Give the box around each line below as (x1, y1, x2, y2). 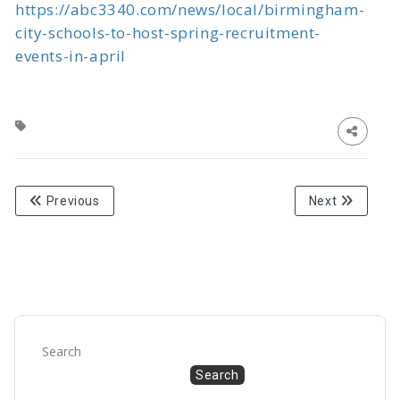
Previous (42, 194, 100, 209)
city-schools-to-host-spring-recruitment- (15, 22, 321, 44)
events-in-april (15, 46, 126, 67)
